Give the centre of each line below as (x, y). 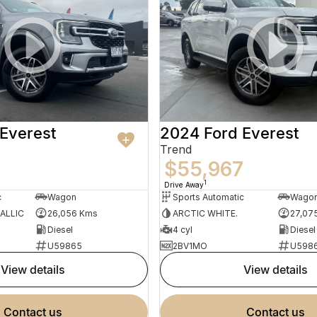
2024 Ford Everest (229, 133)
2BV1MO (190, 246)
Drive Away (184, 185)
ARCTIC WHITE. (205, 213)
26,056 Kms (72, 213)
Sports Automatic (208, 197)
